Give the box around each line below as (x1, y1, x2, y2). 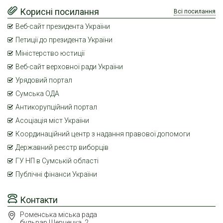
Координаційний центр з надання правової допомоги (15, 130, 190, 138)
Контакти (20, 195, 58, 206)
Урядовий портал (15, 76, 72, 85)
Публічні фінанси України (15, 170, 97, 179)
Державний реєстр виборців (15, 143, 109, 152)
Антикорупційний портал (15, 103, 97, 111)
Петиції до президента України (15, 36, 112, 44)
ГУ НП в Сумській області (15, 157, 99, 165)
